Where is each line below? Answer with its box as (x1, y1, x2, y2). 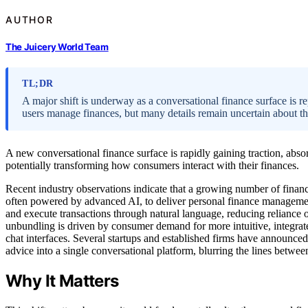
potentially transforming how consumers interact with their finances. (5, 159, 299, 172)
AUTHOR (5, 13, 54, 25)
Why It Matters (5, 271, 119, 291)
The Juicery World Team (5, 41, 109, 53)
